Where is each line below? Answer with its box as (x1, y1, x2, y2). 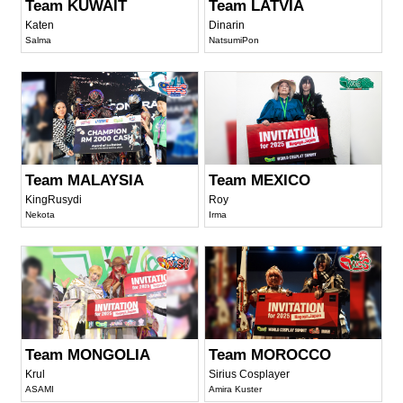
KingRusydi (25, 193, 83, 206)
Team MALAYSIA (25, 171, 145, 189)
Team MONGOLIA (25, 345, 151, 363)
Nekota (25, 209, 56, 219)
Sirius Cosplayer (209, 367, 291, 381)
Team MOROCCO (209, 345, 332, 363)
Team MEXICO (209, 171, 311, 189)
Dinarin (209, 19, 246, 32)
